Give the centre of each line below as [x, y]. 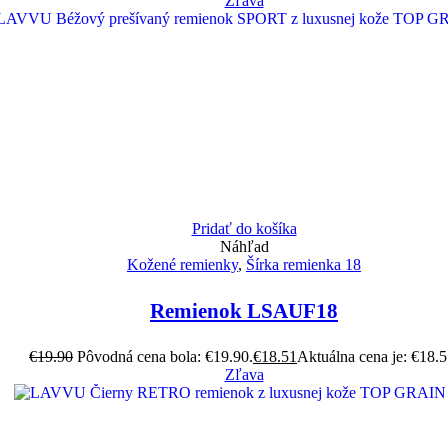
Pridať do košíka [244, 229]
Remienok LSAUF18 [244, 311]
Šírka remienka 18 [303, 265]
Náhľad [244, 247]
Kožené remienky [182, 265]
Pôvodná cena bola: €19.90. [165, 357]
